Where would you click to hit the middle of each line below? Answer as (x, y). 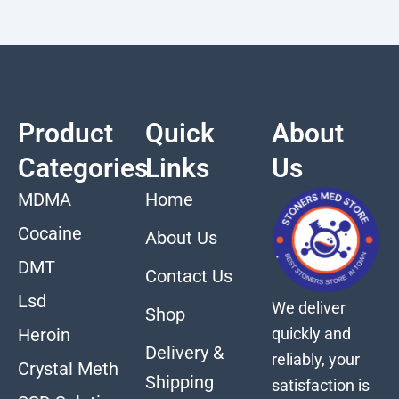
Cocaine (50, 233)
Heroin (44, 334)
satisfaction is (321, 385)
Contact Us (188, 276)
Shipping (179, 382)
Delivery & (184, 352)
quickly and (312, 333)
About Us (181, 237)
